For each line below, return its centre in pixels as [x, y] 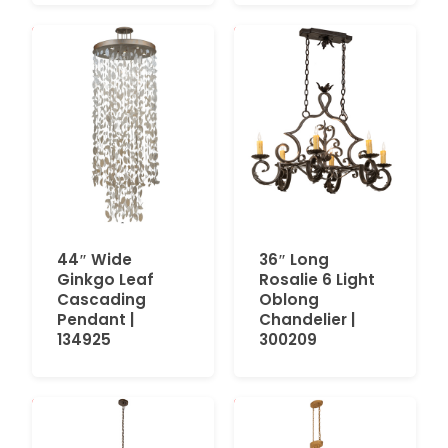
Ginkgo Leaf [105, 280]
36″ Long [294, 260]
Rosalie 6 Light [317, 280]
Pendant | [95, 320]
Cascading [101, 300]
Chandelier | [307, 320]
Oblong [289, 300]
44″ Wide [94, 260]
